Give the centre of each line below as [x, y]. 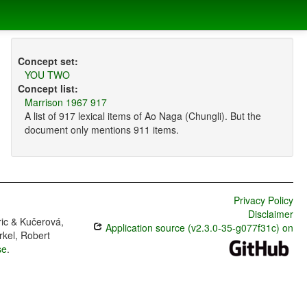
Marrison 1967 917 [65, 102]
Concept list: [48, 89]
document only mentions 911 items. [101, 130]
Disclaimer [270, 214]
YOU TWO [47, 75]
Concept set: [48, 61]
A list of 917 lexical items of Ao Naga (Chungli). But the [143, 116]
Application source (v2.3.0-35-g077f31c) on [198, 228]
